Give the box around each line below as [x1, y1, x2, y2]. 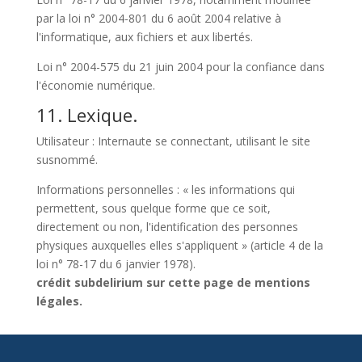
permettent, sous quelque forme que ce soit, [36, 200, 271, 216]
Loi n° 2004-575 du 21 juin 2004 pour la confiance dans [36, 59, 325, 74]
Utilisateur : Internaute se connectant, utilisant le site [36, 133, 310, 149]
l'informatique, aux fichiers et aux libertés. [36, 29, 253, 44]
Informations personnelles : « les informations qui [36, 182, 295, 197]
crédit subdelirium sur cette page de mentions [36, 275, 310, 290]
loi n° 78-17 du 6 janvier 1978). [36, 256, 196, 271]
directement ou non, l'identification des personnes [36, 219, 298, 234]
